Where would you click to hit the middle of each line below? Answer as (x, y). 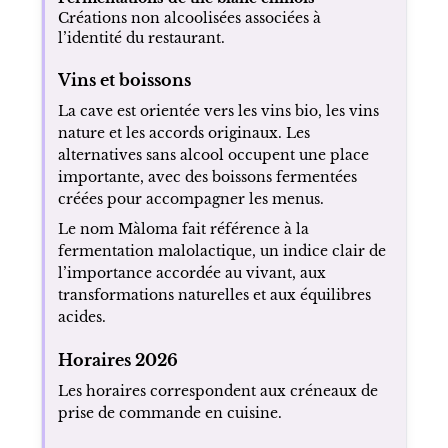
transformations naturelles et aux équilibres (214, 294)
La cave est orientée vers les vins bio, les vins (218, 110)
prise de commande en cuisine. (169, 412)
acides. (81, 316)
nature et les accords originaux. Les (183, 132)
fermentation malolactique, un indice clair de (221, 250)
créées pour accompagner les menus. (190, 198)
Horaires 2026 (117, 359)
